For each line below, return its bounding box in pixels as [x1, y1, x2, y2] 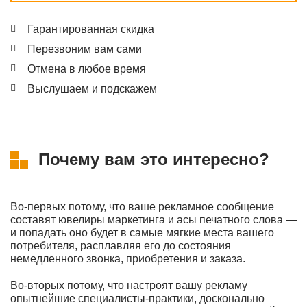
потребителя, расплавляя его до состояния [10, 240, 231, 251]
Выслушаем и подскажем [27, 83, 157, 95]
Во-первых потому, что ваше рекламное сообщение [10, 201, 274, 212]
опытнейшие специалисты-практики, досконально [10, 293, 265, 304]
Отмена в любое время [27, 63, 146, 75]
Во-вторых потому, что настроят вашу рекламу [10, 280, 247, 291]
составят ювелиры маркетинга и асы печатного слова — [10, 214, 297, 225]
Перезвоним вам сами [27, 43, 142, 55]
